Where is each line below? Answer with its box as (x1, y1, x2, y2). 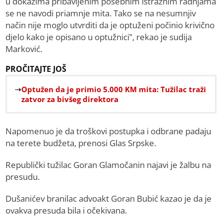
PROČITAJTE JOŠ (5, 63, 67, 75)
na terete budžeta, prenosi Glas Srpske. (5, 137, 157, 149)
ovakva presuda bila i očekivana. (5, 205, 127, 217)
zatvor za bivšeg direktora (21, 94, 119, 105)
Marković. (5, 43, 43, 55)
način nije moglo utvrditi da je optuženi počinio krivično (5, 19, 215, 31)
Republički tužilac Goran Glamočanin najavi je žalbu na (5, 159, 212, 171)
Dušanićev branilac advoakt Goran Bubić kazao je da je (5, 193, 212, 205)
